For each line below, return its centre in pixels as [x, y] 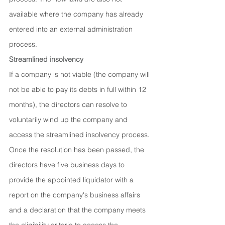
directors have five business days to [68, 165]
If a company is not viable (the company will [80, 74]
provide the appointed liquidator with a [72, 180]
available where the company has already [77, 14]
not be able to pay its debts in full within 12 [79, 89]
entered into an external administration [72, 29]
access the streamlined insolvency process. [80, 135]
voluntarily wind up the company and [69, 120]
